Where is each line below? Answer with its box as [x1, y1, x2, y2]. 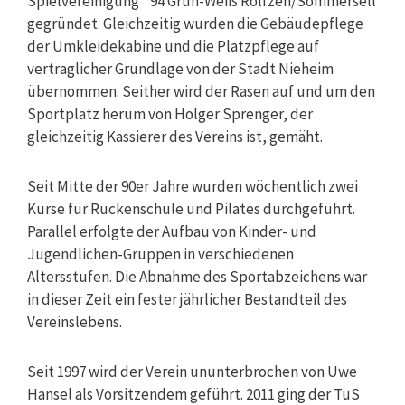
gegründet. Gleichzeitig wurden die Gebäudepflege [27, 13, 363, 33]
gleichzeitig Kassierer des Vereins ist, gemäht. [27, 126, 323, 146]
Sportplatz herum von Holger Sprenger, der [27, 103, 313, 124]
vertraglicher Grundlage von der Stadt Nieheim [27, 58, 334, 79]
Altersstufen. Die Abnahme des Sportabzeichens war [27, 266, 367, 287]
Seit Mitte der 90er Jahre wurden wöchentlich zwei [27, 175, 358, 196]
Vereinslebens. [27, 311, 122, 332]
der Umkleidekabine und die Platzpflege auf [27, 35, 319, 56]
